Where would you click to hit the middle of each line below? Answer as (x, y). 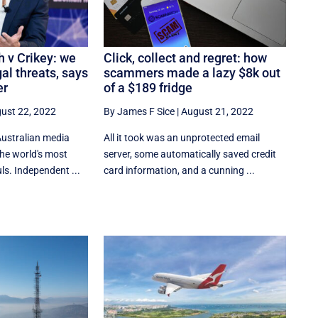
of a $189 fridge (148, 88)
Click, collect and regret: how (186, 58)
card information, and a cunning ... (180, 171)
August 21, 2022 (218, 112)
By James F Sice (139, 112)
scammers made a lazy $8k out (192, 73)
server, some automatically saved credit (190, 154)
